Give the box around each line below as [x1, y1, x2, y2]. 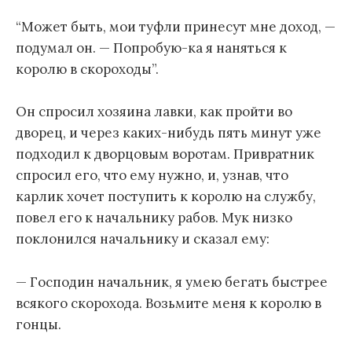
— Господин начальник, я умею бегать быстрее [16, 273, 328, 291]
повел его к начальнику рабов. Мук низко [16, 209, 292, 227]
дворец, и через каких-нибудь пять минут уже [16, 124, 321, 142]
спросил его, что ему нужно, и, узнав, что [16, 167, 288, 185]
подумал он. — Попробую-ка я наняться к [16, 39, 287, 57]
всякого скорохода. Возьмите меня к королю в [16, 294, 321, 312]
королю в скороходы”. [16, 60, 159, 79]
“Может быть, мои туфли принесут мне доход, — [16, 18, 335, 36]
